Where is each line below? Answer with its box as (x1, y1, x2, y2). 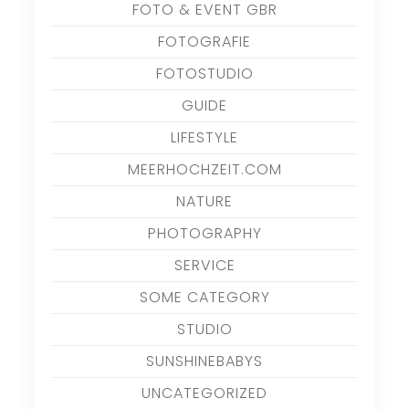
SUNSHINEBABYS (146, 350, 263, 372)
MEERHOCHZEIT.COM (127, 158, 282, 180)
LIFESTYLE (171, 126, 238, 148)
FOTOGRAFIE (158, 30, 251, 52)
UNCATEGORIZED (142, 382, 267, 404)
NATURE (176, 190, 233, 212)
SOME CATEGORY (139, 286, 270, 308)
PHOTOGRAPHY (147, 222, 262, 244)
